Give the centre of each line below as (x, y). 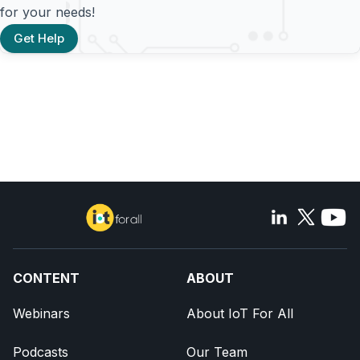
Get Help (39, 38)
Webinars (41, 313)
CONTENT (46, 278)
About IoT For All (240, 313)
